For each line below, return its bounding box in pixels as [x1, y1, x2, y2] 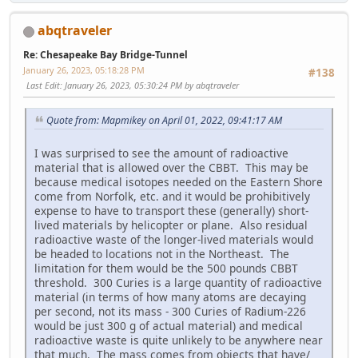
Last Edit [26, 79, 60, 92]
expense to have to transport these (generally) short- [34, 203, 308, 219]
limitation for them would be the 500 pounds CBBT [34, 261, 298, 276]
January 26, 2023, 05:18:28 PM [23, 64, 145, 77]
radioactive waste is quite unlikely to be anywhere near [34, 332, 323, 348]
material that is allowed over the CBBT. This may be [34, 160, 308, 176]
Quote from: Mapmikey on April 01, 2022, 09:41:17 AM [46, 113, 282, 128]
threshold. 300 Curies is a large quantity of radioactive [34, 275, 322, 291]
